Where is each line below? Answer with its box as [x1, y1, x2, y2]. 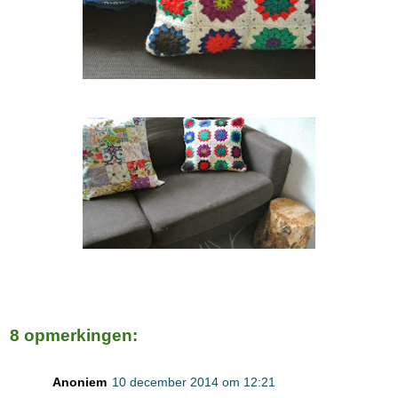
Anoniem [52, 374, 107, 389]
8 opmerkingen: [10, 326, 138, 346]
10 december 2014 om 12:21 [112, 374, 275, 389]
